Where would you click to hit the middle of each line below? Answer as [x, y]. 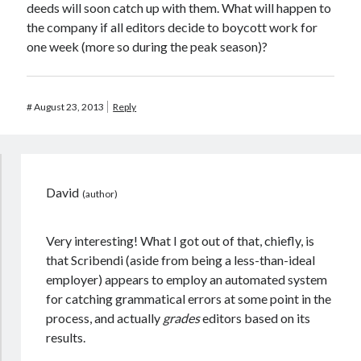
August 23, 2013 [69, 107]
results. [66, 337]
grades [182, 318]
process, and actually [105, 318]
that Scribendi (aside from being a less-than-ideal [181, 260]
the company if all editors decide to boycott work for [172, 27]
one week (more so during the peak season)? [147, 46]
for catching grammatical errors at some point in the [189, 299]
